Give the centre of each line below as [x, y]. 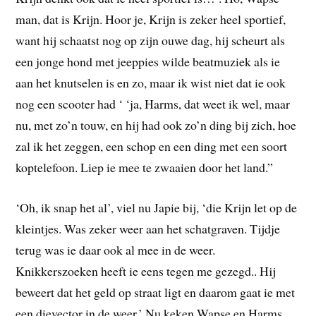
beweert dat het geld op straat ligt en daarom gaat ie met [156, 292]
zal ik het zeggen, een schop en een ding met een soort [152, 146]
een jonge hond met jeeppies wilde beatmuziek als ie [148, 62]
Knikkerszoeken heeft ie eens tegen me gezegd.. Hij [146, 271]
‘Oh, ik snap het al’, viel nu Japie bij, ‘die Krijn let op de [157, 208]
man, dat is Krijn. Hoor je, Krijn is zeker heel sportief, [151, 19]
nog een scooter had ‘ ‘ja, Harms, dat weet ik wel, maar [153, 104]
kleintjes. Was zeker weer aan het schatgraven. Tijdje [148, 229]
